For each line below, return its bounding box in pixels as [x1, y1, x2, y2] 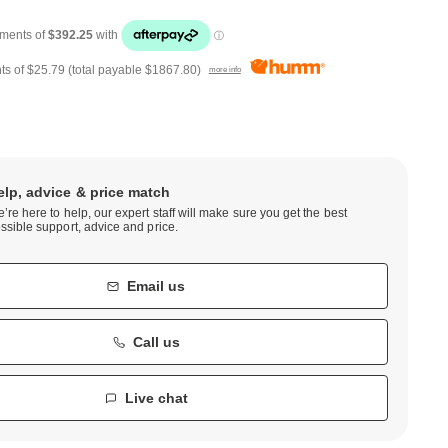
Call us [132, 333, 180, 350]
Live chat [124, 389, 188, 406]
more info [208, 63, 241, 74]
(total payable [67, 62, 145, 77]
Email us [127, 277, 186, 294]
